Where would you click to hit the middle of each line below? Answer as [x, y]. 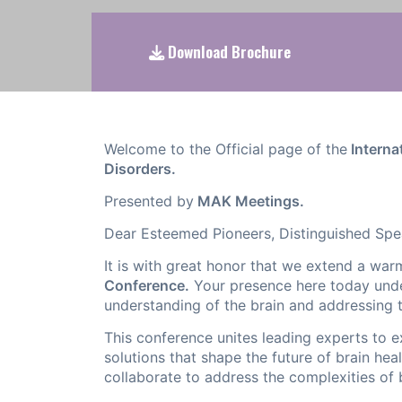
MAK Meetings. [249, 201]
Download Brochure [227, 51]
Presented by [149, 201]
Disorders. [140, 169]
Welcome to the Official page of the [226, 149]
